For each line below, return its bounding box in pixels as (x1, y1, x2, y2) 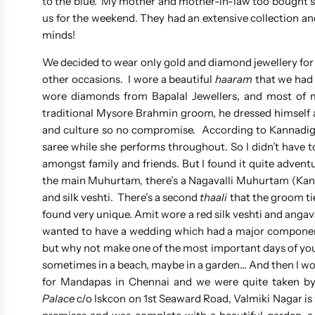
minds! (42, 27, 79, 41)
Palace (42, 291, 75, 305)
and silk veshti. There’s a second (42, 190, 200, 204)
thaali (200, 190, 228, 204)
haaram (214, 72, 252, 86)
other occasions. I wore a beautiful (42, 72, 215, 86)
